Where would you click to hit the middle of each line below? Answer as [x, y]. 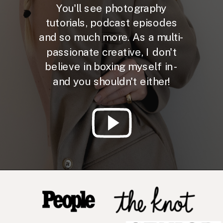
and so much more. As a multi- [111, 37]
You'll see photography [111, 8]
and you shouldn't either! [111, 81]
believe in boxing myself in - [111, 66]
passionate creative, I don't [111, 52]
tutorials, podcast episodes [111, 23]
